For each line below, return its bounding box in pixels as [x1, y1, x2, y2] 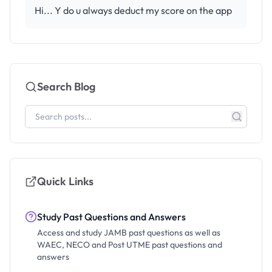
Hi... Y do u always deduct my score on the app [35, 4, 232, 16]
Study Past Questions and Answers [37, 211, 186, 223]
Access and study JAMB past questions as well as [37, 227, 220, 238]
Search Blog [37, 80, 95, 93]
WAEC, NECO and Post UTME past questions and [37, 239, 222, 250]
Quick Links [37, 174, 93, 188]
